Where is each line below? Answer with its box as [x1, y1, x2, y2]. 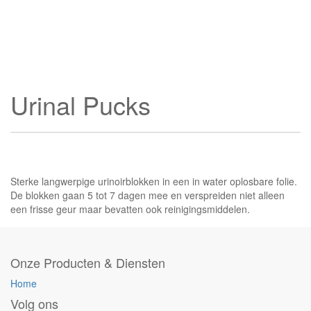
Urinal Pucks [10, 87, 151, 122]
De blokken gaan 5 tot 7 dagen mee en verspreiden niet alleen [10, 188, 285, 202]
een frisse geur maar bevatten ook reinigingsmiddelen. [10, 202, 250, 216]
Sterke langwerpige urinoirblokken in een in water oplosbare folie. [10, 174, 297, 188]
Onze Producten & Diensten [10, 253, 165, 271]
